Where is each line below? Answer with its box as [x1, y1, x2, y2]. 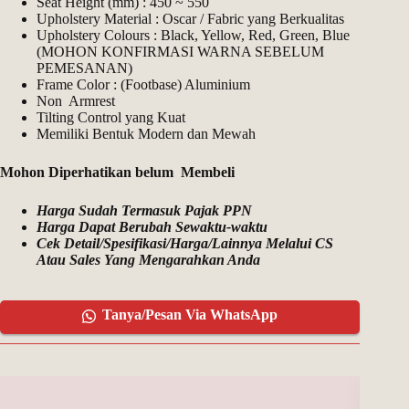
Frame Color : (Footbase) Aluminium [37, 77, 250, 93]
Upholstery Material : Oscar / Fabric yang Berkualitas [37, 11, 344, 27]
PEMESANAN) [37, 60, 132, 77]
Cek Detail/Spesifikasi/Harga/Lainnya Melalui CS [37, 236, 333, 252]
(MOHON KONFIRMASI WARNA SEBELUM [37, 44, 324, 60]
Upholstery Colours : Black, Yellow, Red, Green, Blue [37, 27, 350, 44]
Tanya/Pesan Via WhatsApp [102, 307, 278, 323]
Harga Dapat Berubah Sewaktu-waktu [37, 219, 267, 236]
